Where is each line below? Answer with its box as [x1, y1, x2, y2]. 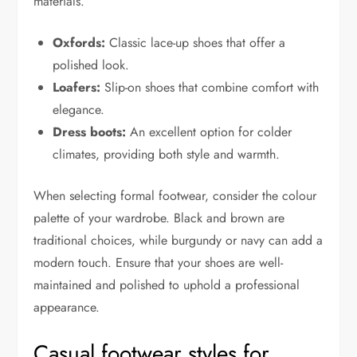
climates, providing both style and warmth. [53, 144, 280, 163]
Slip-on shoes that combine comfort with [100, 77, 320, 96]
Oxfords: [53, 33, 106, 52]
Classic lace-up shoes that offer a [105, 33, 286, 52]
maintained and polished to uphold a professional [33, 275, 300, 294]
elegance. [53, 100, 105, 119]
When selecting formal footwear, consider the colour [33, 186, 317, 205]
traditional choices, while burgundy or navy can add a [33, 230, 324, 249]
